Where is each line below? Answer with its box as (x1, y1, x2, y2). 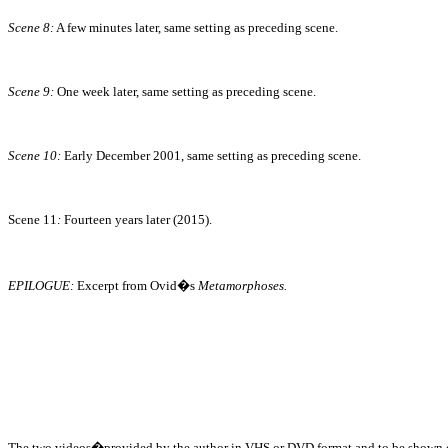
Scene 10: (8, 148, 64, 163)
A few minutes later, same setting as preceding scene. (54, 20, 338, 35)
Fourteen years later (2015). (61, 212, 212, 227)
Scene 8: (8, 20, 54, 35)
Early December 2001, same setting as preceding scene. (64, 148, 361, 163)
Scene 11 (8, 212, 57, 227)
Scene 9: (8, 84, 54, 99)
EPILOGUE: (8, 278, 77, 293)
